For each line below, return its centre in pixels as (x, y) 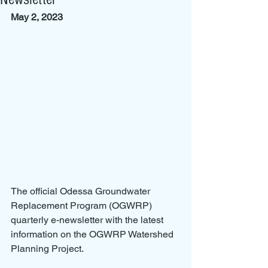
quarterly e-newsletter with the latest (88, 220)
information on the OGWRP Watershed (93, 234)
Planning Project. (47, 249)
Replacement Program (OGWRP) (83, 206)
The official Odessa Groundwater (82, 191)
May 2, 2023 (37, 17)
